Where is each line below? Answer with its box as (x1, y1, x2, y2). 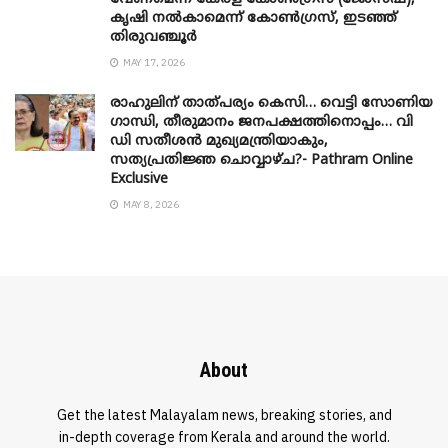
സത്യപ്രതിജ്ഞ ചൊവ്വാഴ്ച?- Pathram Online (110, 151, 413, 169)
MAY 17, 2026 (121, 55, 185, 69)
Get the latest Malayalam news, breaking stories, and (56, 405, 392, 424)
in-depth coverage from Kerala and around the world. (58, 427, 390, 446)
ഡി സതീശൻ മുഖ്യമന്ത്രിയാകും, (110, 132, 328, 150)
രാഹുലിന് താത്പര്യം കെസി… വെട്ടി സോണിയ (110, 94, 433, 112)
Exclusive (110, 170, 168, 188)
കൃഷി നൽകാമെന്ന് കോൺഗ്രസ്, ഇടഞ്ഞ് (110, 9, 397, 27)
